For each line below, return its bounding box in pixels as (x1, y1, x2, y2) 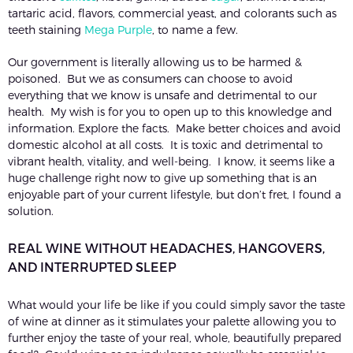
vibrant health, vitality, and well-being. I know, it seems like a (8, 154, 335, 169)
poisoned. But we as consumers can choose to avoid (8, 72, 293, 86)
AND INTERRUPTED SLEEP (8, 259, 176, 275)
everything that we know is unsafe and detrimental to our (8, 88, 317, 102)
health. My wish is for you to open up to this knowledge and (8, 105, 333, 119)
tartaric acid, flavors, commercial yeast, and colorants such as (8, 6, 336, 20)
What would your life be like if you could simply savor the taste (8, 298, 345, 312)
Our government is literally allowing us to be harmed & (8, 55, 302, 69)
